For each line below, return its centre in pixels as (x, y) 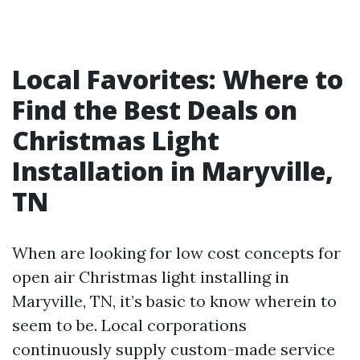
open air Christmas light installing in (151, 277)
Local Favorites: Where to (178, 79)
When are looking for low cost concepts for (176, 253)
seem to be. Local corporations (129, 325)
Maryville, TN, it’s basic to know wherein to (174, 301)
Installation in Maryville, (173, 171)
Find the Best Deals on (155, 110)
